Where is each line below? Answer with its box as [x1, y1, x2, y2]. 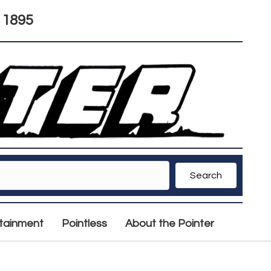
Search [190, 171, 222, 181]
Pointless [62, 218, 107, 230]
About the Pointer [125, 218, 214, 230]
